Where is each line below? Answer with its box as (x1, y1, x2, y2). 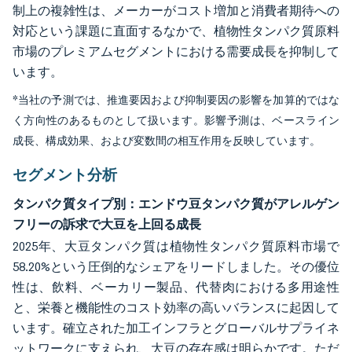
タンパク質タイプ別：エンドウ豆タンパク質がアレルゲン (13, 196, 339, 212)
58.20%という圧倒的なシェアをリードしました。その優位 (13, 259, 339, 275)
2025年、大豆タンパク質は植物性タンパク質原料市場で (13, 239, 339, 255)
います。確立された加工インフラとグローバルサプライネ (13, 321, 339, 336)
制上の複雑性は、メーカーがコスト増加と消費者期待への (13, 3, 339, 19)
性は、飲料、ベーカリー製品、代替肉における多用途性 (13, 280, 339, 295)
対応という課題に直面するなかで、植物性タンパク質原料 (13, 24, 339, 39)
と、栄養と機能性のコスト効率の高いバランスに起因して (13, 300, 339, 316)
